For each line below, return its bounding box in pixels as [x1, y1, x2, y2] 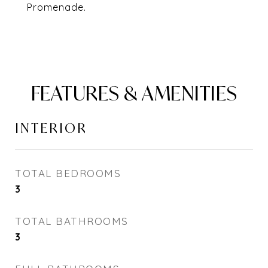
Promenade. [27, 1, 86, 13]
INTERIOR [15, 120, 87, 136]
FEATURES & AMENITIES [31, 81, 237, 106]
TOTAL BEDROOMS [15, 167, 121, 179]
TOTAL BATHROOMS [15, 215, 129, 227]
